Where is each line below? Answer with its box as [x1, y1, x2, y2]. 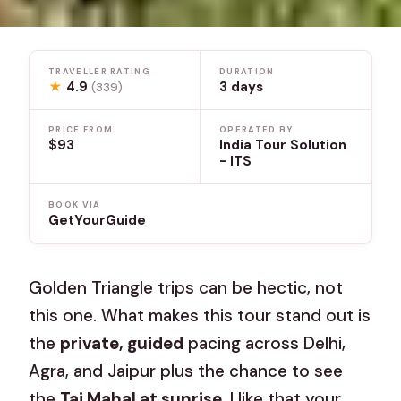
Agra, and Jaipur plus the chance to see [29, 359, 344, 382]
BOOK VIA [48, 199, 101, 210]
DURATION [219, 65, 275, 77]
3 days [219, 77, 263, 96]
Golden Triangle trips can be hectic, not [29, 276, 344, 299]
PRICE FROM [48, 124, 114, 136]
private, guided [60, 331, 184, 354]
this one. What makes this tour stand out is [29, 303, 371, 327]
